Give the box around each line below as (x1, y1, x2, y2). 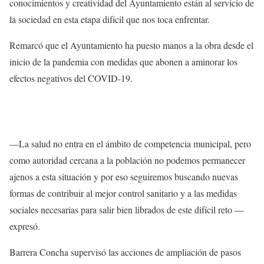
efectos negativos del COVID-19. (9, 71, 133, 84)
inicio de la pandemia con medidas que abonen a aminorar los (9, 55, 237, 68)
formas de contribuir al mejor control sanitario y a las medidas (9, 187, 237, 200)
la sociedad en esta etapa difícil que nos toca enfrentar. (9, 12, 210, 25)
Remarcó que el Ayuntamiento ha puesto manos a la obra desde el (9, 38, 253, 51)
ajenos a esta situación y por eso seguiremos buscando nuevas (9, 170, 238, 183)
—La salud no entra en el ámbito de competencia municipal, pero (9, 137, 251, 150)
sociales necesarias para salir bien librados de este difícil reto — (9, 203, 244, 216)
